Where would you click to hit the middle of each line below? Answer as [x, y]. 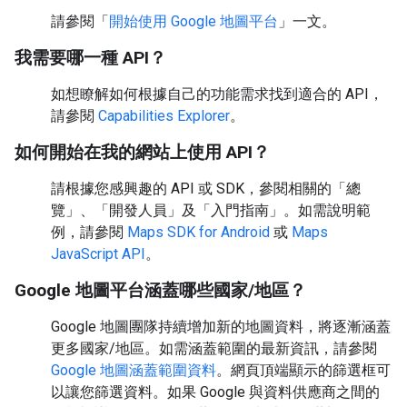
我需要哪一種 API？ [90, 58]
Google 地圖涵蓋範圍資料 [134, 370]
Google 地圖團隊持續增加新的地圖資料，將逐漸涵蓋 [221, 327]
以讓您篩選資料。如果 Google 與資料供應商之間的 [215, 392]
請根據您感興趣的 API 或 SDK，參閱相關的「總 [206, 189]
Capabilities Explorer [164, 116]
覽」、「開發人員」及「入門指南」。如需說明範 [211, 210]
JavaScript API [98, 254]
